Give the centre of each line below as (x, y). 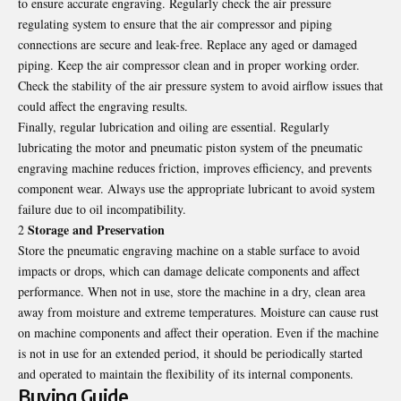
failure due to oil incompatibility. (102, 209)
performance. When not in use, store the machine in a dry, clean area (192, 292)
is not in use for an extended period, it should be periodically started (190, 354)
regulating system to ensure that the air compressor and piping (175, 24)
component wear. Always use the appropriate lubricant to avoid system (196, 189)
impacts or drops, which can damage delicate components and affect (189, 271)
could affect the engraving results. (103, 107)
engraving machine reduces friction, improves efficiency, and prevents (195, 168)
